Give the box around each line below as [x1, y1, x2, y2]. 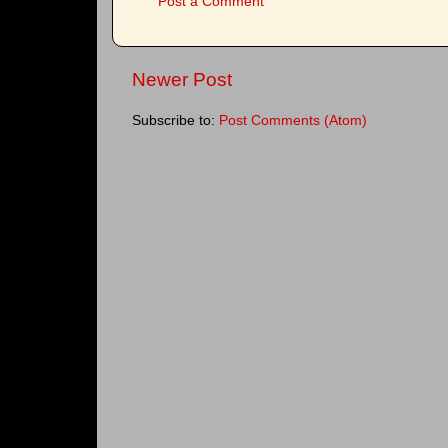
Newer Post [132, 69, 232, 90]
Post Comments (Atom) [219, 112, 367, 128]
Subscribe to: [132, 112, 219, 128]
